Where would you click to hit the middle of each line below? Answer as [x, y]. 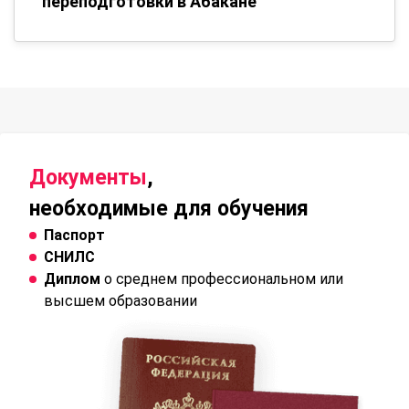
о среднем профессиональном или [222, 279]
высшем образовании [121, 301]
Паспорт [74, 236]
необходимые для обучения [169, 209]
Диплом [72, 279]
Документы [88, 178]
